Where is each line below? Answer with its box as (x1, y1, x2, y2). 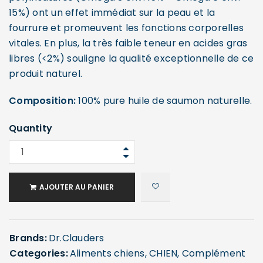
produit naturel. (9, 67, 82, 81)
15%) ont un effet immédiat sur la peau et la (9, 6, 215, 20)
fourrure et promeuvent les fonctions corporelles (9, 21, 244, 35)
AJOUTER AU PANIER (39, 182, 114, 193)
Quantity (9, 122, 52, 136)
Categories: (9, 247, 68, 261)
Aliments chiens (69, 247, 145, 261)
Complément (181, 247, 246, 261)
